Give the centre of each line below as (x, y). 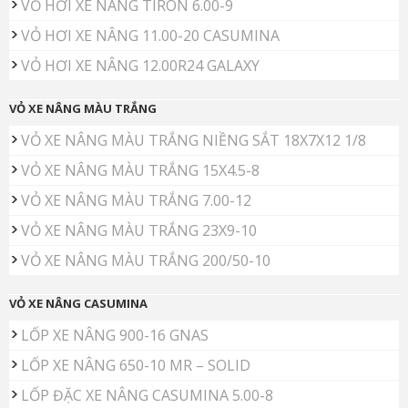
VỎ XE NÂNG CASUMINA (78, 304)
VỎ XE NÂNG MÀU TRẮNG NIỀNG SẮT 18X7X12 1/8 (194, 141)
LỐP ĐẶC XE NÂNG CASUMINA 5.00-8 (147, 396)
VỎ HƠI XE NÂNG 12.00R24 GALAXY (140, 66)
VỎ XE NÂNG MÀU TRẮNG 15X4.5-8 (140, 171)
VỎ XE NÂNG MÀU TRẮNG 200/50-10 (146, 261)
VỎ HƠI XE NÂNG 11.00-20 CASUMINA (150, 36)
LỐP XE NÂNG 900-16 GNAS (115, 336)
